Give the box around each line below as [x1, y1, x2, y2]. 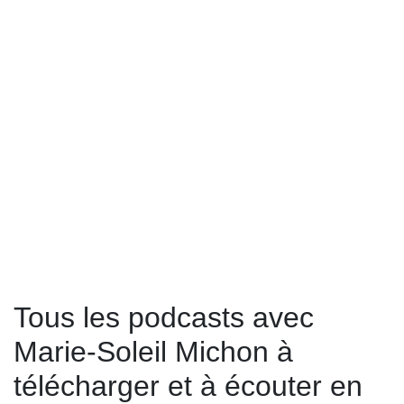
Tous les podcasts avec [14, 301, 314, 334]
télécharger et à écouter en [14, 370, 363, 402]
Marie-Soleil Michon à [14, 335, 293, 368]
